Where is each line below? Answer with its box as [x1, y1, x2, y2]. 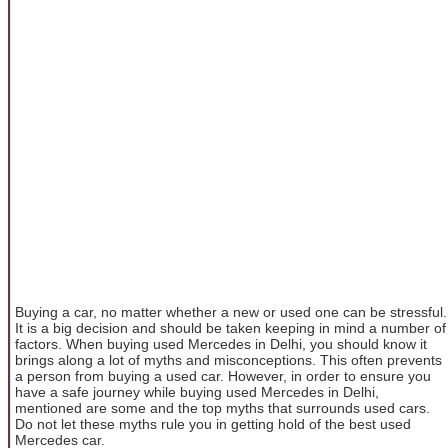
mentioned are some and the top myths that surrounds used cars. [15, 399, 430, 416]
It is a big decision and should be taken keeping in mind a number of [15, 319, 446, 336]
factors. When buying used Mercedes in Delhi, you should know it [15, 335, 427, 352]
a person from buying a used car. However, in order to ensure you [15, 367, 431, 384]
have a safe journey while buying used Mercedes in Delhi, [15, 383, 379, 400]
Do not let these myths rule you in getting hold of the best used [15, 415, 411, 432]
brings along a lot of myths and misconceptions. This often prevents [15, 351, 442, 368]
